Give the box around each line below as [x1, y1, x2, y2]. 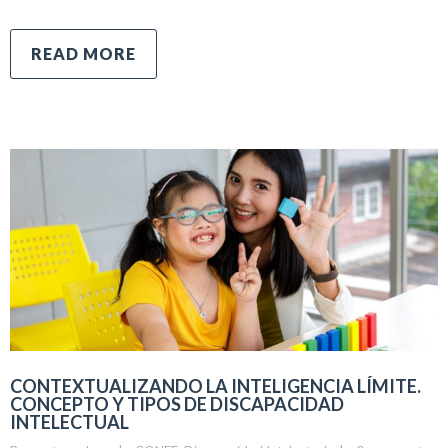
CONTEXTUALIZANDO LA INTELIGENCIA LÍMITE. [10, 374, 421, 397]
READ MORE [31, 44, 136, 64]
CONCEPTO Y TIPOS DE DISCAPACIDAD [10, 392, 344, 415]
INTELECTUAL [10, 410, 129, 433]
